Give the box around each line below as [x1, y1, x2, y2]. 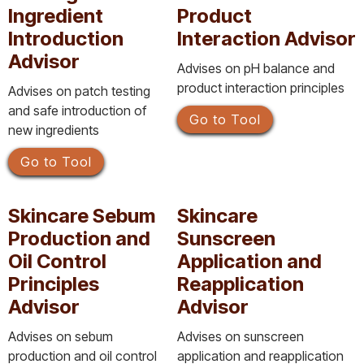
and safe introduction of [8, 102, 146, 119]
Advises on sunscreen [177, 327, 304, 344]
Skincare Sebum [8, 203, 155, 227]
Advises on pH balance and [177, 59, 335, 76]
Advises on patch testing [8, 82, 150, 99]
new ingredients [8, 121, 99, 138]
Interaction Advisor [177, 26, 356, 50]
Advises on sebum [8, 327, 113, 344]
